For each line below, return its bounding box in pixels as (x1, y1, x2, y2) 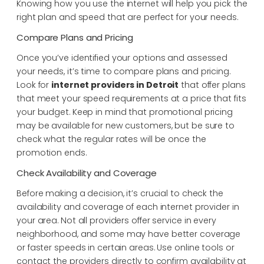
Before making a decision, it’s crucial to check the (16, 187, 223, 199)
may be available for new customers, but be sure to (16, 119, 235, 131)
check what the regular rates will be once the (16, 133, 206, 145)
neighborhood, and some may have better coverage (16, 227, 241, 240)
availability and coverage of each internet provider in (16, 200, 239, 213)
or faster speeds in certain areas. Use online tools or (16, 241, 235, 253)
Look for (16, 78, 52, 91)
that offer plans (179, 78, 246, 91)
